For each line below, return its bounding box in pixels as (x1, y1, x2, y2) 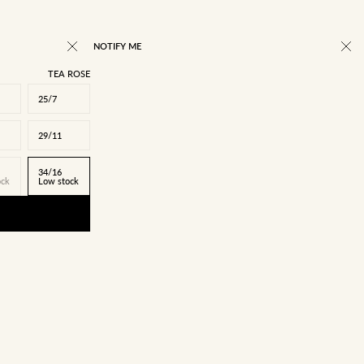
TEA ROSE (48, 68, 90, 80)
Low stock (37, 175, 79, 186)
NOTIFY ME (93, 41, 141, 52)
